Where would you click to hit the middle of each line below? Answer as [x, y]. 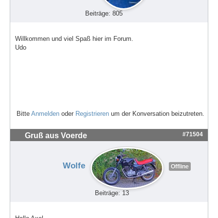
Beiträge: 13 [112, 193]
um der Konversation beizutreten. [157, 113]
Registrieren [92, 113]
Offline [180, 167]
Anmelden [45, 113]
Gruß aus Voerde [56, 135]
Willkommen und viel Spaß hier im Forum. [74, 39]
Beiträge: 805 [104, 14]
